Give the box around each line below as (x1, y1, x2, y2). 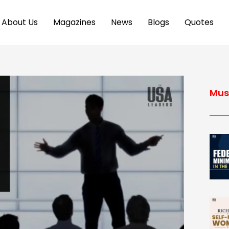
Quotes (184, 16, 214, 29)
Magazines (53, 16, 96, 29)
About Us (1, 16, 38, 29)
